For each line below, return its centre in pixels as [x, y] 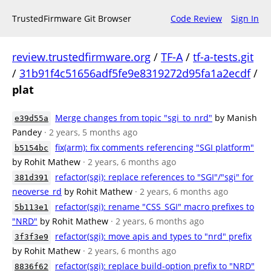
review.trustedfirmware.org [81, 57]
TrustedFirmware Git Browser [72, 18]
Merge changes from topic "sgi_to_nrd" [134, 118]
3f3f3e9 [31, 237]
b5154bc [31, 148]
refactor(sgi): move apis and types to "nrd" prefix [153, 236]
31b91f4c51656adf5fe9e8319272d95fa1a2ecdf [135, 73]
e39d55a [31, 118]
